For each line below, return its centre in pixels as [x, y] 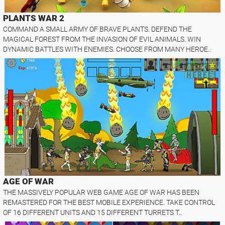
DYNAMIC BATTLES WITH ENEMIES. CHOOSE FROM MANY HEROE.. [107, 49]
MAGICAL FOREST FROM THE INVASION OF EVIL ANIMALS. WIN [102, 39]
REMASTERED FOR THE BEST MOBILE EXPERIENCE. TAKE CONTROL [109, 202]
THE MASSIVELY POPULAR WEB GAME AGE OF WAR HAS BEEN [101, 192]
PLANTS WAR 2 [34, 18]
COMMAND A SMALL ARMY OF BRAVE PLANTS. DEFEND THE [98, 29]
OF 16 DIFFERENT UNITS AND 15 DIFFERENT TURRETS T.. [93, 212]
